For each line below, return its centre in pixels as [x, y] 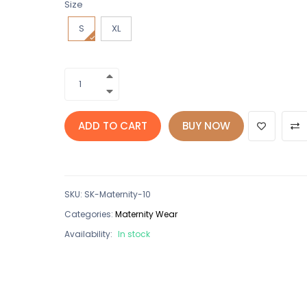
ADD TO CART [112, 126]
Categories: [88, 214]
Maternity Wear [146, 214]
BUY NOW [206, 126]
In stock [134, 234]
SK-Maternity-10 [117, 194]
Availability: [88, 234]
